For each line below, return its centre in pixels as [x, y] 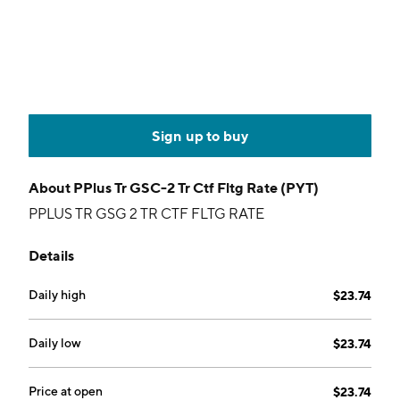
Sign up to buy [200, 136]
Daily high [57, 295]
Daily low [55, 343]
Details [51, 255]
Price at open [66, 391]
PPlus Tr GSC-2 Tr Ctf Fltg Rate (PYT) [196, 187]
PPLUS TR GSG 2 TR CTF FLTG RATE [146, 214]
